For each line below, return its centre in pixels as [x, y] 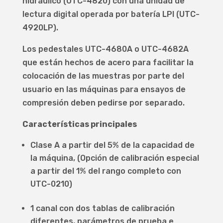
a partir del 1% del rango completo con [106, 171]
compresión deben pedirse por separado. [103, 103]
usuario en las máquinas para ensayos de [104, 90]
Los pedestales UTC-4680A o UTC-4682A [105, 49]
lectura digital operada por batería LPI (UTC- [111, 14]
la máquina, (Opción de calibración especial [114, 158]
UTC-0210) [51, 184]
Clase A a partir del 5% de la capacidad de [112, 145]
